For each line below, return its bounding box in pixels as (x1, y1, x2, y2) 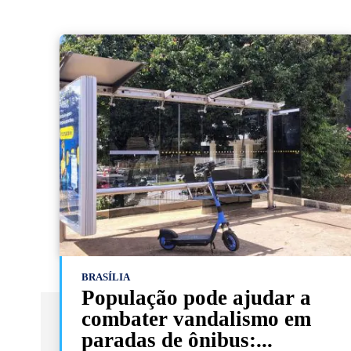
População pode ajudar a (81, 285, 311, 309)
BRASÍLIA (81, 270, 130, 283)
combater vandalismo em (81, 306, 311, 331)
